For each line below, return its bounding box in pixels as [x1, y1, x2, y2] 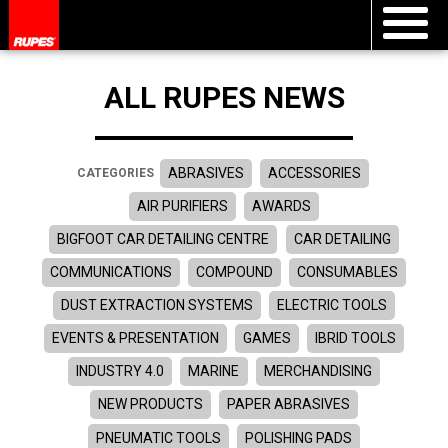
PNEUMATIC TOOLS [95, 429, 221, 446]
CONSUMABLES [297, 264, 399, 281]
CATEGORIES [76, 166, 154, 181]
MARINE [188, 363, 240, 380]
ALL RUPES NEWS [103, 79, 345, 115]
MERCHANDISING [263, 363, 372, 380]
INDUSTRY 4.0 [76, 363, 165, 380]
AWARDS [252, 197, 312, 214]
